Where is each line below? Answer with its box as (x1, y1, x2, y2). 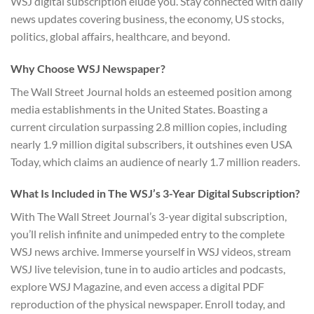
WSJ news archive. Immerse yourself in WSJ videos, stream (11, 245, 291, 259)
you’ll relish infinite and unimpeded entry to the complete (11, 227, 285, 241)
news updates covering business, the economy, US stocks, (11, 11, 284, 25)
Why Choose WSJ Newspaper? (11, 61, 165, 75)
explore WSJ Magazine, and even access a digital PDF (11, 280, 264, 294)
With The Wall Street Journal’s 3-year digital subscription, (11, 210, 287, 224)
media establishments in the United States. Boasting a (11, 102, 268, 116)
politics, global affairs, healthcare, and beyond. (11, 29, 230, 43)
